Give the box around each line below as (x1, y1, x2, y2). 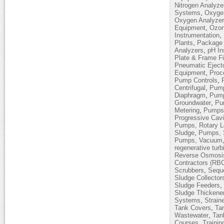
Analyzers (174, 46, 203, 54)
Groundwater (174, 99, 211, 106)
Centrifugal (174, 84, 205, 91)
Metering (174, 106, 199, 114)
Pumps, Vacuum (174, 136, 222, 144)
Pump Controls (174, 76, 217, 84)
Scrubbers (174, 166, 204, 174)
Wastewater (174, 211, 208, 219)
